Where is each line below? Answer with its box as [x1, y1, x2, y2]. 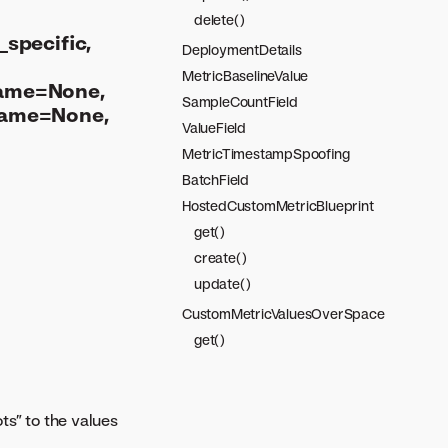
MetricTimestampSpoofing [182, 145, 350, 162]
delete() [194, 11, 245, 28]
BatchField [182, 171, 249, 188]
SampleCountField [182, 93, 298, 110]
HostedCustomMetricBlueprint [182, 197, 374, 214]
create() [194, 249, 247, 266]
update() [194, 275, 251, 292]
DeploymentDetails [182, 41, 302, 58]
